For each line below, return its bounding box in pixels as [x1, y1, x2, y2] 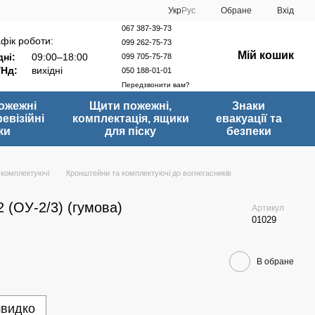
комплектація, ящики [72, 112, 189, 124]
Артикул [252, 203, 284, 213]
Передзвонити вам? [122, 80, 190, 89]
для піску [105, 125, 157, 137]
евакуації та [215, 112, 282, 124]
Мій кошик [238, 49, 294, 61]
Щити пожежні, [89, 100, 172, 112]
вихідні [29, 65, 63, 77]
